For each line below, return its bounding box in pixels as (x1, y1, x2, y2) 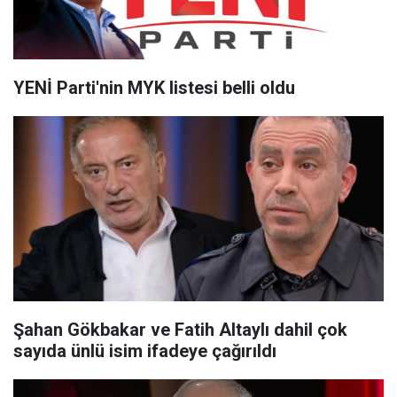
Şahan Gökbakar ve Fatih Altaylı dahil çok (13, 319, 347, 340)
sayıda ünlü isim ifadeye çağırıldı (13, 340, 276, 362)
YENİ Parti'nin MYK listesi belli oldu (13, 77, 295, 98)
